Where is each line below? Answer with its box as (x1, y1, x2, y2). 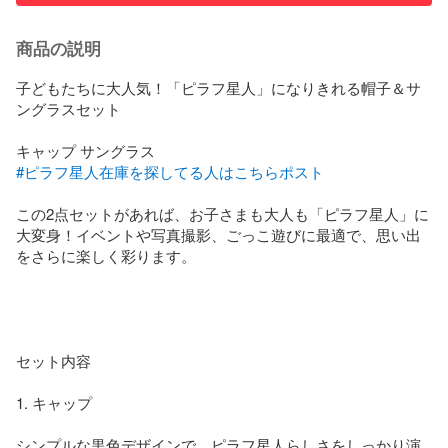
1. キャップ (16, 391, 92, 413)
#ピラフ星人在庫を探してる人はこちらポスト (16, 160, 324, 182)
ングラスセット (16, 97, 121, 119)
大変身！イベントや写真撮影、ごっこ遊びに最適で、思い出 (16, 223, 421, 245)
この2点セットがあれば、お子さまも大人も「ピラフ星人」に (16, 202, 429, 224)
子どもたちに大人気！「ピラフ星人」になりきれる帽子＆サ (16, 76, 421, 98)
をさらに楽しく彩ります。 (16, 244, 196, 266)
